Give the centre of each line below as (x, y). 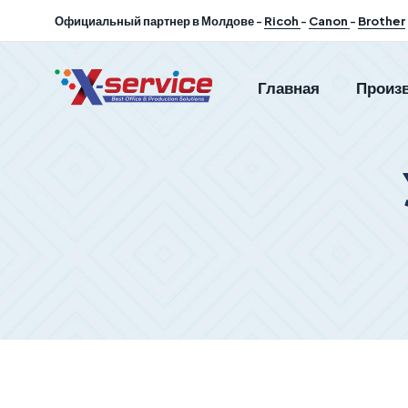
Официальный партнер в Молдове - (159, 20)
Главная (288, 87)
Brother (382, 20)
